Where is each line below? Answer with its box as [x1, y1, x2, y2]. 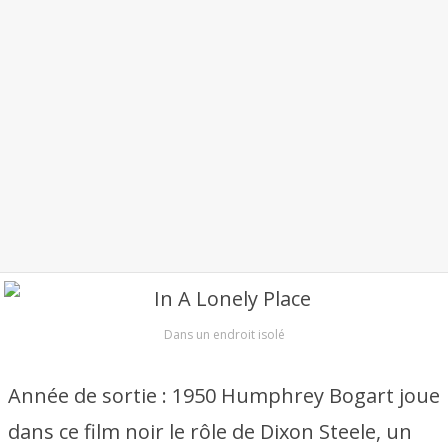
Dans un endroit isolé [163, 326, 285, 343]
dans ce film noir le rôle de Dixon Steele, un [8, 418, 412, 445]
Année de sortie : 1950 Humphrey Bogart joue [8, 382, 440, 409]
